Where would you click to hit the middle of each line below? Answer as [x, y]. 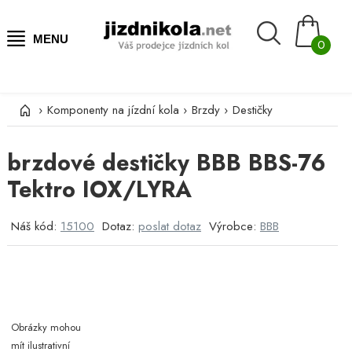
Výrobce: [234, 226]
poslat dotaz [169, 226]
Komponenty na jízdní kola [113, 110]
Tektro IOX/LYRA [99, 189]
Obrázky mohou [46, 327]
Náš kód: [35, 226]
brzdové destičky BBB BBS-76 [166, 163]
